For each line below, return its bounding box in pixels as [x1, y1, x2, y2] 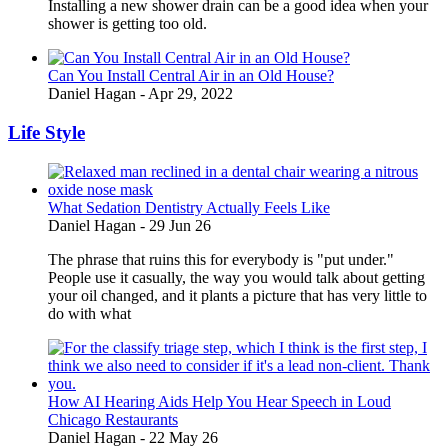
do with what [48, 304, 131, 322]
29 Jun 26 [149, 216, 211, 234]
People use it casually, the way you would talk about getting [48, 268, 425, 286]
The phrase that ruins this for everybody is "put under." [48, 250, 394, 268]
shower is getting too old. [48, 15, 207, 33]
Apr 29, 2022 [148, 85, 233, 103]
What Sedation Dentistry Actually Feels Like [48, 198, 330, 216]
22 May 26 [149, 428, 218, 446]
